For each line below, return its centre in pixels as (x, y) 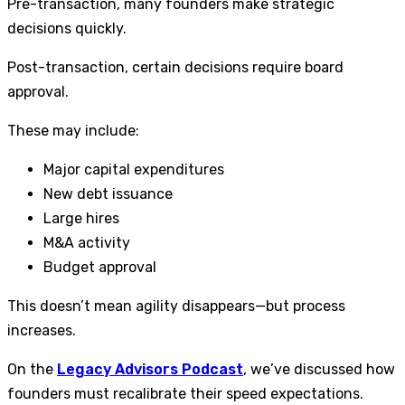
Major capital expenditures (134, 170)
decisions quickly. (67, 29)
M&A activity (87, 243)
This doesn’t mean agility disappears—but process (176, 306)
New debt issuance (108, 194)
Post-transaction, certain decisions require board (175, 68)
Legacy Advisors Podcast (150, 370)
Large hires (81, 219)
